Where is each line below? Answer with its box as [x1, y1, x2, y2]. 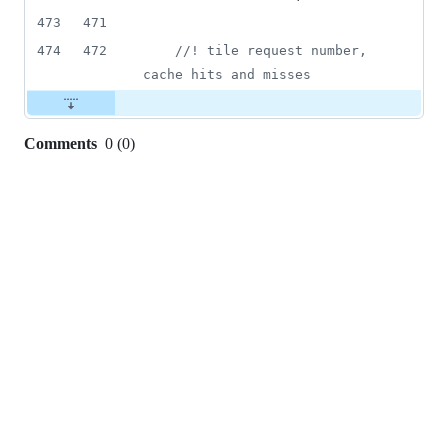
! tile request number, [191, 43, 367, 59]
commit [24, 190, 102, 217]
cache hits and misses [143, 67, 311, 83]
